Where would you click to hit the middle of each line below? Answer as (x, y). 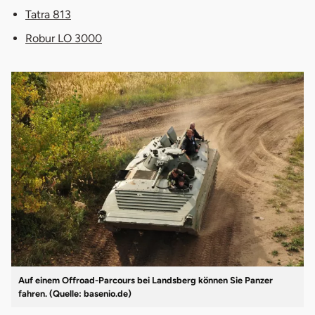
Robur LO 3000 (64, 38)
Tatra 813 (48, 14)
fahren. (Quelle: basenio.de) (75, 294)
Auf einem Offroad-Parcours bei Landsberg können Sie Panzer (146, 281)
